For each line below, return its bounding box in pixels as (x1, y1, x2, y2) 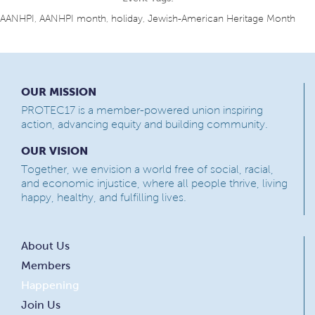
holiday (111, 13, 143, 25)
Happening (21, 279, 79, 292)
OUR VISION (21, 144, 88, 157)
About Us (21, 240, 70, 252)
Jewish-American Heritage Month (148, 13, 295, 25)
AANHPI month (39, 13, 106, 25)
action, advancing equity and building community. (21, 118, 268, 131)
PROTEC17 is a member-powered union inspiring (21, 104, 263, 117)
